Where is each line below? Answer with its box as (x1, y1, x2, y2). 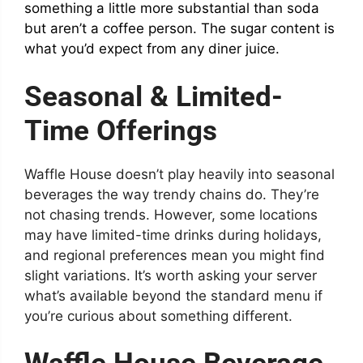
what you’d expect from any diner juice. (24, 41, 280, 58)
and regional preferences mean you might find (24, 246, 325, 263)
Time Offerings (24, 113, 217, 147)
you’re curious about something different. (24, 307, 293, 324)
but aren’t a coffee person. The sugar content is (24, 20, 335, 37)
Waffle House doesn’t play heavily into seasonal (24, 165, 335, 182)
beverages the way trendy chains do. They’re (24, 186, 319, 203)
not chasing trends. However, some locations (24, 206, 318, 223)
